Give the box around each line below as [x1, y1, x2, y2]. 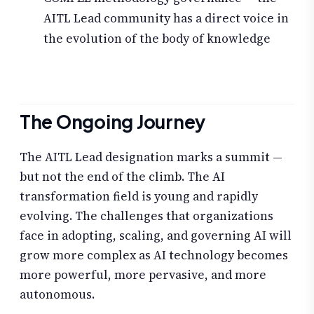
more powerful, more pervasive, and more [20, 266, 266, 284]
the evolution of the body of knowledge [43, 29, 271, 47]
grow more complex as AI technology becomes [20, 247, 288, 264]
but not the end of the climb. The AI [20, 168, 225, 186]
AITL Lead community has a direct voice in [43, 9, 289, 27]
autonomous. [20, 286, 95, 303]
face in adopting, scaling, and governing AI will [20, 227, 292, 245]
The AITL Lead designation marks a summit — [20, 149, 282, 166]
